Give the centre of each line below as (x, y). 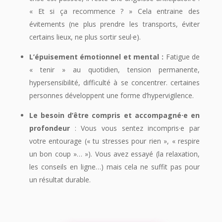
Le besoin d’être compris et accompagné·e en (114, 115)
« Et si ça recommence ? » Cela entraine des (114, 11)
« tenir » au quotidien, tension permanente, (114, 69)
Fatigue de (183, 56)
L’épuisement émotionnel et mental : (97, 56)
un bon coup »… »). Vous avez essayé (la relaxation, (114, 154)
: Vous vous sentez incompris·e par (135, 128)
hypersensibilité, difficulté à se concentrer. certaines (114, 82)
